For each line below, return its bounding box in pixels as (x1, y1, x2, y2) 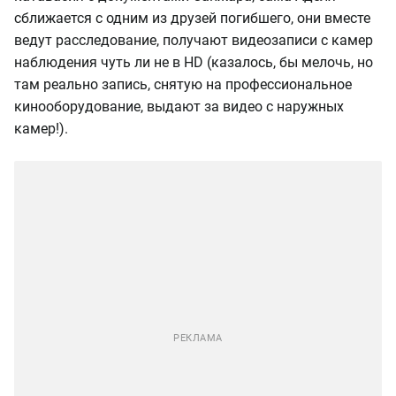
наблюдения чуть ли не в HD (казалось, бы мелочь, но (14, 54, 373, 72)
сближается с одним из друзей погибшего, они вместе (14, 10, 370, 27)
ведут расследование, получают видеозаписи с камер (14, 32, 373, 49)
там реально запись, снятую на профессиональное (14, 76, 352, 94)
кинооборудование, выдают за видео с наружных (14, 98, 344, 116)
